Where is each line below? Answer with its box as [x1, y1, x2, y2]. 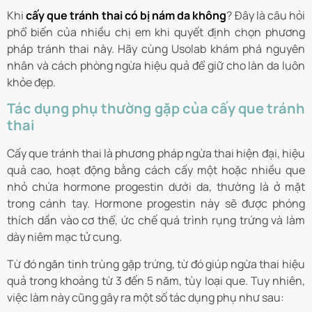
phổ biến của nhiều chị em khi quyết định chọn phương [7, 24, 305, 40]
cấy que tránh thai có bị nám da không [26, 8, 227, 24]
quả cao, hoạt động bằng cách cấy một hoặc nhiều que [7, 162, 305, 178]
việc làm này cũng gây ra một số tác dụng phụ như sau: [7, 289, 286, 305]
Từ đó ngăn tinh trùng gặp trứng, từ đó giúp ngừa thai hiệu [7, 256, 305, 272]
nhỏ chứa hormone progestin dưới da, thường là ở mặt [7, 179, 305, 195]
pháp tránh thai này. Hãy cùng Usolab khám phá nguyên [7, 41, 305, 57]
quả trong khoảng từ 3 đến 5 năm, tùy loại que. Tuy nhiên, [7, 272, 305, 288]
